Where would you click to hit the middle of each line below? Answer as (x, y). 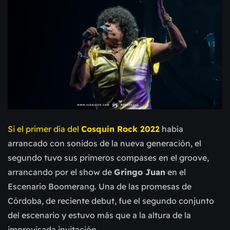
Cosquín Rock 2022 (120, 129)
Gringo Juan (140, 172)
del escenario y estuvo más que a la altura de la (99, 215)
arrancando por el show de (61, 172)
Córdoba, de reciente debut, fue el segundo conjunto (111, 201)
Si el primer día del (44, 129)
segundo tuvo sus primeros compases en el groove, (108, 158)
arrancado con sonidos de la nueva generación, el (104, 143)
